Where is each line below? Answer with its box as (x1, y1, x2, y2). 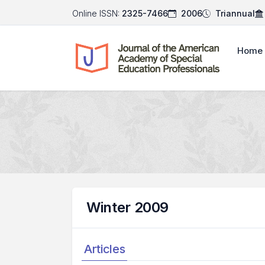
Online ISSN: (72, 8, 119, 18)
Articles (84, 242, 125, 256)
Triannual (215, 8, 255, 18)
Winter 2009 (86, 199, 169, 216)
